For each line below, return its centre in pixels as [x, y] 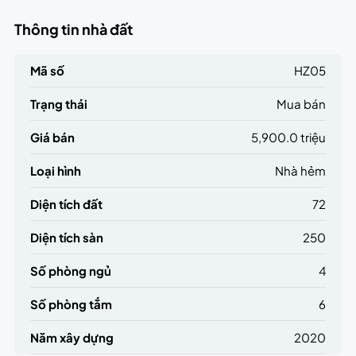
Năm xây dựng [72, 338]
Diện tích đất [66, 204]
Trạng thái [58, 104]
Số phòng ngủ [70, 271]
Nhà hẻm [301, 171]
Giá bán [52, 137]
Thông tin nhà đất [73, 29]
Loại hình [55, 171]
